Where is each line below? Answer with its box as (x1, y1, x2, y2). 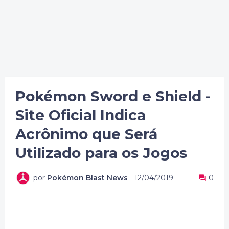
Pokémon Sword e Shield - (15, 87, 211, 105)
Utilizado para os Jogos (15, 144, 187, 162)
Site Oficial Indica (15, 106, 146, 124)
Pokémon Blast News (47, 173, 128, 182)
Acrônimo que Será (15, 125, 157, 143)
